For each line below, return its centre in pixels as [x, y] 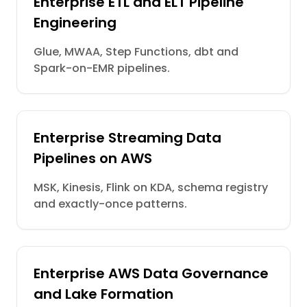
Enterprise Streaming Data [127, 138]
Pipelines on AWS [93, 158]
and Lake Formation [103, 294]
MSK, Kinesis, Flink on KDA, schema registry [151, 187]
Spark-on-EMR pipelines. [102, 68]
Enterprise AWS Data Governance [151, 273]
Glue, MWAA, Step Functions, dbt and [136, 52]
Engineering [75, 23]
